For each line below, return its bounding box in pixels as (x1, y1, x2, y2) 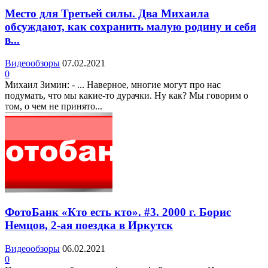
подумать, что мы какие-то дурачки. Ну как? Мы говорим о (5, 90, 248, 100)
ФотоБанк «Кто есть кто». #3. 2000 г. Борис (5, 206, 231, 219)
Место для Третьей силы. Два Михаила (5, 7, 209, 20)
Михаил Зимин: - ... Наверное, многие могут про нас (5, 79, 221, 90)
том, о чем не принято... (5, 100, 102, 111)
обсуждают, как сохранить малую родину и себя (5, 20, 256, 33)
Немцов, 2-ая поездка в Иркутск (5, 219, 173, 232)
